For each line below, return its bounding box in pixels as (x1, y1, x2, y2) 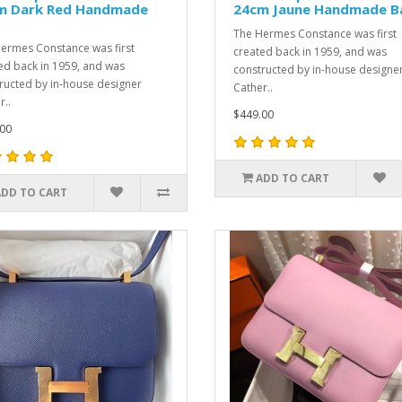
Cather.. (232, 80, 273, 95)
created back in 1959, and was (232, 44, 387, 59)
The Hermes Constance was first (232, 26, 397, 41)
